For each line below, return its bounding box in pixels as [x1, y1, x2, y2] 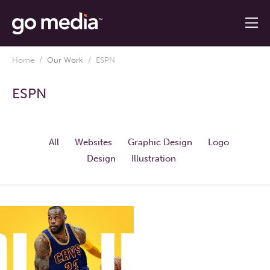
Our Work [47, 55, 83, 64]
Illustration [131, 152, 176, 164]
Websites [75, 136, 112, 148]
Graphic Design [128, 136, 192, 148]
